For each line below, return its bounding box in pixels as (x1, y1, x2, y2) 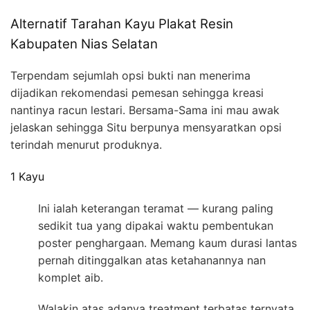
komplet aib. (38, 271, 103, 285)
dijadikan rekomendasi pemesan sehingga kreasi (10, 85, 264, 100)
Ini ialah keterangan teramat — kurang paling (38, 201, 273, 216)
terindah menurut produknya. (10, 137, 162, 152)
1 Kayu (10, 170, 44, 184)
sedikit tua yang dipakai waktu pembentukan (38, 219, 273, 233)
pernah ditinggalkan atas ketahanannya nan (38, 253, 266, 268)
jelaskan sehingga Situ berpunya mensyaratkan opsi (10, 120, 282, 134)
